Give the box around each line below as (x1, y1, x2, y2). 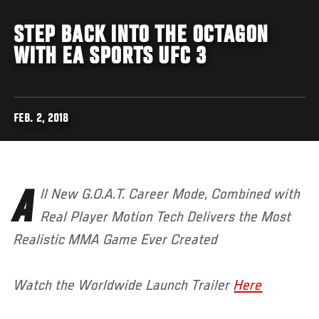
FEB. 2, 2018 (14, 113, 69, 125)
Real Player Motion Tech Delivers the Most (41, 209, 292, 226)
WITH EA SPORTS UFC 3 (14, 44, 206, 70)
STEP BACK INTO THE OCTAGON (14, 23, 269, 49)
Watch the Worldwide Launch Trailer (14, 278, 234, 294)
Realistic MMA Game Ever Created (14, 232, 219, 249)
